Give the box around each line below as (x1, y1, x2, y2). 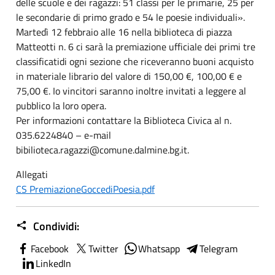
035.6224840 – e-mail (16, 127, 111, 142)
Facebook (31, 241, 69, 256)
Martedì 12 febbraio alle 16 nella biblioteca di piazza (16, 24, 232, 39)
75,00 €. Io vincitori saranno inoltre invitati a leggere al (16, 83, 246, 98)
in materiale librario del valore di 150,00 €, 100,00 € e (16, 68, 242, 83)
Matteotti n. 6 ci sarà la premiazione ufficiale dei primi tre (16, 39, 255, 54)
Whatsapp (138, 241, 180, 256)
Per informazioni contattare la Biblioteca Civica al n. (16, 112, 231, 128)
